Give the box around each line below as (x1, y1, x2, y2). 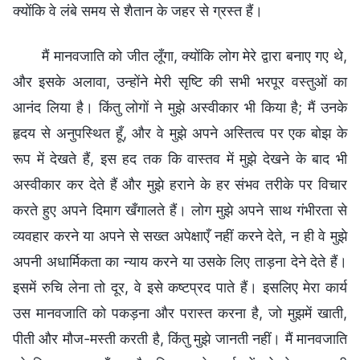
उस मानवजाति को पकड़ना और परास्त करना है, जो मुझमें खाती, (13, 304, 347, 321)
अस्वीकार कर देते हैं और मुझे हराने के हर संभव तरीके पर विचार (13, 175, 347, 193)
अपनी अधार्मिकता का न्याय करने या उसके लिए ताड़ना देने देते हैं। (13, 252, 347, 270)
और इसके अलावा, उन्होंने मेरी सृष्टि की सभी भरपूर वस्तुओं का (13, 72, 347, 90)
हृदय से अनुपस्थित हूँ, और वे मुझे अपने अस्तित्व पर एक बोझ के (13, 124, 347, 141)
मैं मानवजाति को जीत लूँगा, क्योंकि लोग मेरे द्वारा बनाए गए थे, (42, 47, 347, 64)
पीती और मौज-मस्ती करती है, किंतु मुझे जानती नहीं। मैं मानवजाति (13, 329, 347, 347)
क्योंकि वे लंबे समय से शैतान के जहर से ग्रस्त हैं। (13, 2, 263, 19)
